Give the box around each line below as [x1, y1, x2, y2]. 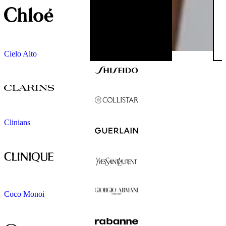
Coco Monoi [4, 190, 44, 199]
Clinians [4, 118, 30, 127]
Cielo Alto [4, 49, 37, 59]
